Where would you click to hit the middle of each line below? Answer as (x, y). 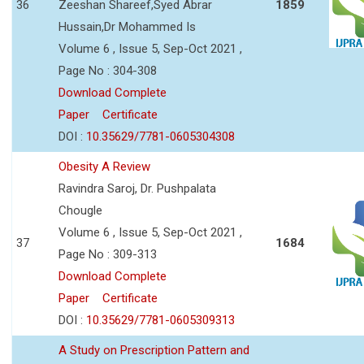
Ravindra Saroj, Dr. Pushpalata (137, 188)
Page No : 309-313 (108, 254)
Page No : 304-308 (108, 70)
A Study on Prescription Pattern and (154, 350)
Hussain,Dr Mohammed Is (127, 26)
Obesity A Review (104, 166)
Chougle (80, 210)
